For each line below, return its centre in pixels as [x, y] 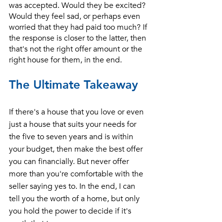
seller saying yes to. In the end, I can [73, 186]
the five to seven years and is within [72, 137]
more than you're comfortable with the [77, 174]
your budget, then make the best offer [77, 149]
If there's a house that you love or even [77, 112]
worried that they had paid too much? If [79, 27]
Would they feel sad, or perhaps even [76, 16]
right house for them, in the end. [66, 60]
